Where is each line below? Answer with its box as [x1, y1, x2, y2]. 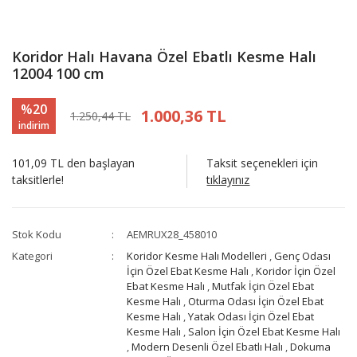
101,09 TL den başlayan [12, 155, 135, 171]
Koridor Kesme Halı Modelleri [127, 249, 268, 264]
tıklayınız [206, 172, 250, 188]
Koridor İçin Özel [256, 264, 336, 279]
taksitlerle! [12, 172, 64, 188]
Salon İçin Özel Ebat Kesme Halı [188, 324, 341, 339]
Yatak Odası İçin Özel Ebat [188, 309, 315, 324]
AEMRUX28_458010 [127, 227, 218, 242]
